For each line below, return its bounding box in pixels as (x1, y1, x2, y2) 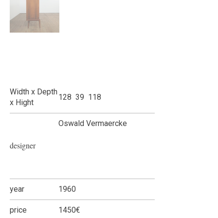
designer (10, 140, 36, 150)
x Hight (10, 97, 34, 107)
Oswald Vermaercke (58, 118, 127, 128)
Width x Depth (10, 87, 57, 96)
